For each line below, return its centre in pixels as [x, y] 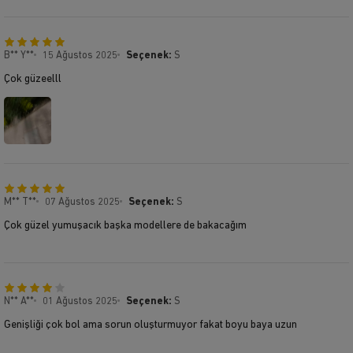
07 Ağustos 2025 [82, 202]
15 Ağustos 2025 [80, 55]
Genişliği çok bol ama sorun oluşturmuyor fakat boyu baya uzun [150, 325]
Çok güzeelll [33, 79]
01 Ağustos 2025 [80, 301]
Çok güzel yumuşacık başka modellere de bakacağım [125, 225]
